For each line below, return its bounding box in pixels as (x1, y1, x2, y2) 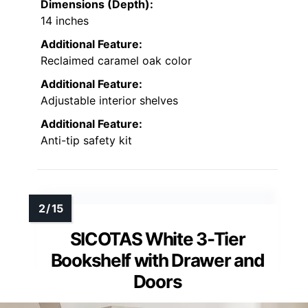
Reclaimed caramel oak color (41, 54, 192, 68)
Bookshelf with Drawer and (50, 250, 265, 272)
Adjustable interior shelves (41, 93, 178, 108)
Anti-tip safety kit (41, 133, 132, 148)
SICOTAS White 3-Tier (69, 228, 245, 250)
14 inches (41, 14, 89, 28)
